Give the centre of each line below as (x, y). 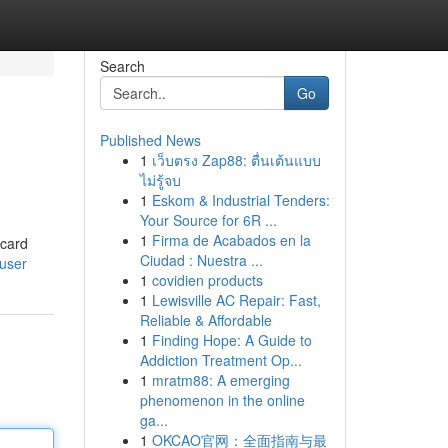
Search (122, 66)
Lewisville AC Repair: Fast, (236, 300)
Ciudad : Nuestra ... (201, 260)
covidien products (207, 280)
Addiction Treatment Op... (220, 360)
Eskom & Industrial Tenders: (240, 200)
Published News (150, 140)
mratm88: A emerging (220, 380)
